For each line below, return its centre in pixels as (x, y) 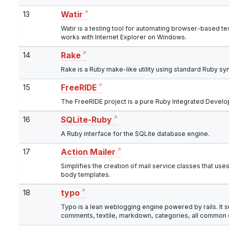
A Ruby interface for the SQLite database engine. (135, 134)
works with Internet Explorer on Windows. (124, 37)
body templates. (86, 175)
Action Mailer (88, 152)
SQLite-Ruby (86, 120)
